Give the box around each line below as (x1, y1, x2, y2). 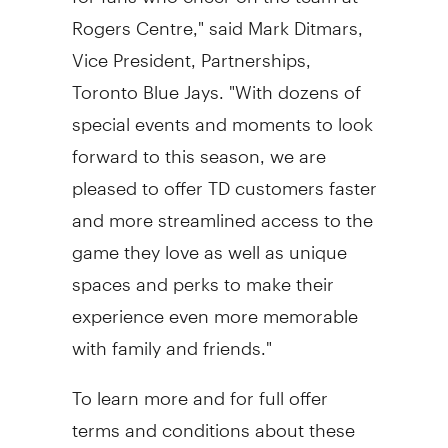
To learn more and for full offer (71, 369, 328, 409)
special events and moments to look (71, 95, 373, 135)
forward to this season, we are (71, 127, 326, 167)
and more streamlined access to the (71, 191, 373, 231)
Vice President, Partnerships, (71, 31, 311, 71)
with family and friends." (71, 319, 272, 359)
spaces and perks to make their (71, 255, 334, 295)
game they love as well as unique (71, 223, 347, 263)
